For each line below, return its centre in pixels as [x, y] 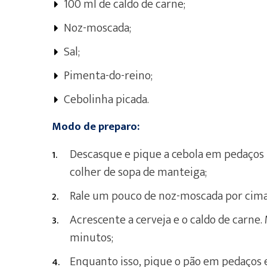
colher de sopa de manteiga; [138, 172]
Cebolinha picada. [106, 100]
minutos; [91, 238]
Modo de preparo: [96, 127]
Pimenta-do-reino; [108, 76]
